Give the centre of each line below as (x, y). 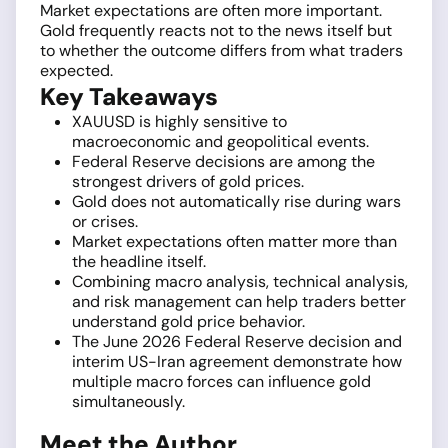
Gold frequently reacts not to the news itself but (216, 31)
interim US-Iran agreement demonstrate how (237, 362)
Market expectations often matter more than (234, 242)
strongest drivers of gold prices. (188, 182)
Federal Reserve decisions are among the (223, 162)
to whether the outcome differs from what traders (221, 51)
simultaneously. (128, 402)
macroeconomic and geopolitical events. (220, 142)
